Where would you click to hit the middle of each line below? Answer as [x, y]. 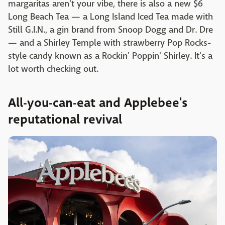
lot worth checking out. [53, 69]
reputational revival [65, 119]
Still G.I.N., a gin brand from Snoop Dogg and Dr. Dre [110, 30]
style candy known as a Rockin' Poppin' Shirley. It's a [110, 56]
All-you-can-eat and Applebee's [98, 103]
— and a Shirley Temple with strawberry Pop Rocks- [109, 43]
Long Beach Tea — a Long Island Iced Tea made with [110, 17]
